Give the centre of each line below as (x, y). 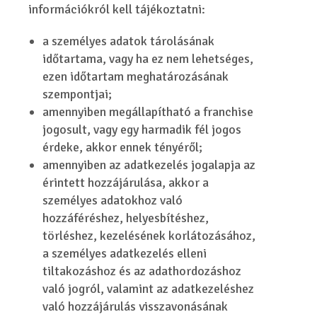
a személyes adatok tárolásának (129, 41)
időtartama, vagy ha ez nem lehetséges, (148, 59)
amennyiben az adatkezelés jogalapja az (149, 165)
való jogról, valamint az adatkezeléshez (149, 289)
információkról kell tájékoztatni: (117, 9)
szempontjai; (77, 94)
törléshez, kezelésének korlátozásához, (149, 236)
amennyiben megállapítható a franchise (148, 112)
